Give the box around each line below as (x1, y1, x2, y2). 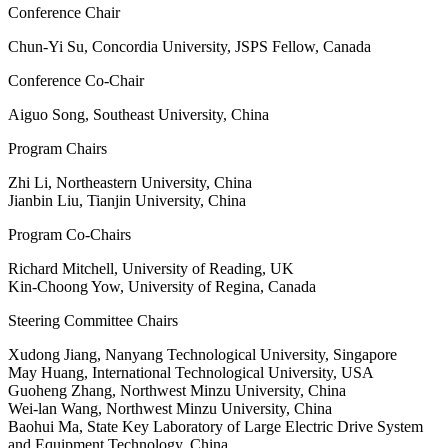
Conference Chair (8, 4, 120, 22)
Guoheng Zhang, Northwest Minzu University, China (8, 382, 346, 400)
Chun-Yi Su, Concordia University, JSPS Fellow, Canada (8, 38, 371, 56)
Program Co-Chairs (8, 226, 131, 244)
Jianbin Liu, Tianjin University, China (8, 192, 246, 210)
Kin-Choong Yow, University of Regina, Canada (8, 278, 316, 296)
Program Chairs (8, 140, 107, 158)
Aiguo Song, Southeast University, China (8, 106, 269, 124)
